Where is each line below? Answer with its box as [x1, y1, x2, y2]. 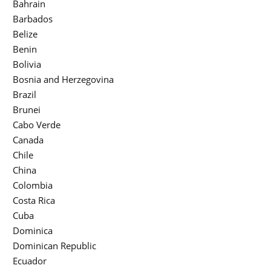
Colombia [13, 179, 53, 192]
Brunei [13, 103, 41, 116]
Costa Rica [13, 194, 55, 207]
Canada [13, 134, 44, 146]
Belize [13, 28, 38, 41]
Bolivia [13, 58, 41, 71]
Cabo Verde [13, 119, 60, 131]
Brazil [13, 88, 36, 101]
